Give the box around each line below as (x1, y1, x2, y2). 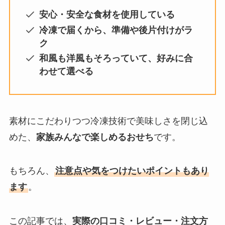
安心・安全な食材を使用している (39, 10, 175, 20)
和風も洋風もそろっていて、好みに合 (39, 53, 193, 64)
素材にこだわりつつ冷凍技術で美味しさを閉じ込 (9, 116, 208, 126)
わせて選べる (39, 66, 94, 77)
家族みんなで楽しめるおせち (36, 132, 154, 142)
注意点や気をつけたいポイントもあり (55, 166, 209, 176)
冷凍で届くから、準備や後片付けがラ (39, 25, 193, 35)
